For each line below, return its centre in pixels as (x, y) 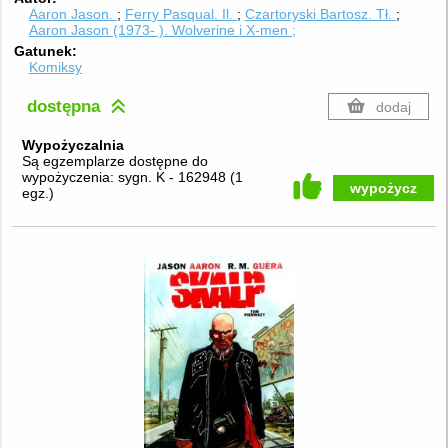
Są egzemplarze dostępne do (114, 161)
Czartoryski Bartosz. (310, 13)
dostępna (66, 106)
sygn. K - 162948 (173, 177)
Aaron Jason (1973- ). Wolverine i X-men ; (162, 29)
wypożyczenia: (69, 177)
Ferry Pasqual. (173, 13)
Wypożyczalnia (72, 145)
